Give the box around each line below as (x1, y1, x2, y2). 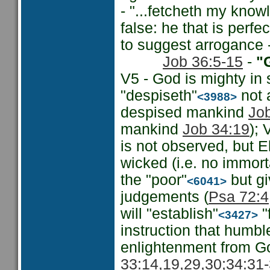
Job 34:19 (183, 121, 250, 137)
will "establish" (121, 206, 218, 222)
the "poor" (121, 172, 187, 188)
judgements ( (121, 189, 209, 205)
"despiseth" (121, 87, 197, 104)
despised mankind (121, 104, 248, 121)
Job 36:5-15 (163, 54, 243, 70)
